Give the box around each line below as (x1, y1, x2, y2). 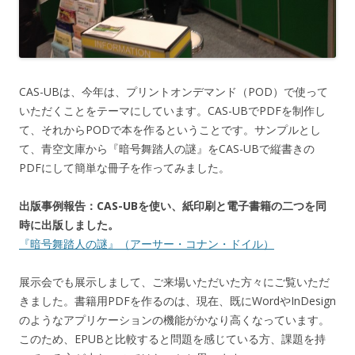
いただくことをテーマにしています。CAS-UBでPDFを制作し (19, 102, 326, 118)
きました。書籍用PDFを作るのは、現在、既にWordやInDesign (19, 292, 336, 308)
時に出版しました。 (19, 216, 119, 232)
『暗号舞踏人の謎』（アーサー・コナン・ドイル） (19, 235, 274, 251)
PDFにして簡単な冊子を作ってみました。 (19, 159, 230, 175)
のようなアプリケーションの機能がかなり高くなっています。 (19, 311, 330, 327)
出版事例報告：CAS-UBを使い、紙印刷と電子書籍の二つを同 (19, 197, 326, 213)
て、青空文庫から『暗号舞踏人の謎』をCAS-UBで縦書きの (19, 140, 315, 156)
